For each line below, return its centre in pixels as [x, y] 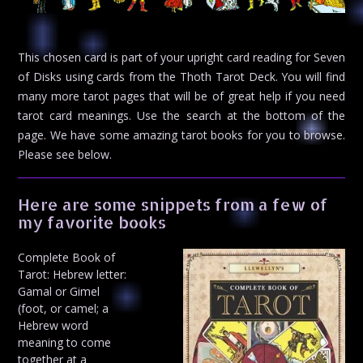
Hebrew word [53, 325]
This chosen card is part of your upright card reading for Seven [181, 58]
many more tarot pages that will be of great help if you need [181, 96]
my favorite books [92, 222]
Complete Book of [66, 257]
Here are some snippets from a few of [173, 204]
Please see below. [65, 155]
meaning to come [64, 342]
